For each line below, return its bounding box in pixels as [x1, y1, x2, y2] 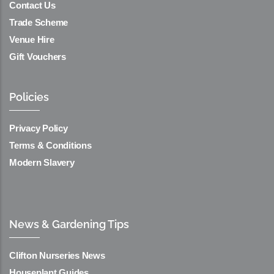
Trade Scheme [9, 17, 68, 28]
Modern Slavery [9, 157, 75, 168]
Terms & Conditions [9, 140, 92, 151]
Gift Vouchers [9, 51, 66, 62]
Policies [9, 91, 49, 104]
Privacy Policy [9, 123, 68, 134]
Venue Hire [9, 34, 54, 45]
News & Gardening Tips [9, 218, 129, 231]
